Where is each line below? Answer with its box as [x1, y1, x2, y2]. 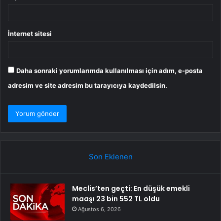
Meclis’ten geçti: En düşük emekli [72, 183, 190, 193]
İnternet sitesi [8, 29, 52, 37]
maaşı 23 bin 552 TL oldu [72, 193, 160, 204]
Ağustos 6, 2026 [78, 205, 121, 213]
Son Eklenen [88, 151, 133, 161]
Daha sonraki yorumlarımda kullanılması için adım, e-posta [16, 66, 203, 74]
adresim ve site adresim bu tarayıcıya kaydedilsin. [8, 81, 167, 89]
